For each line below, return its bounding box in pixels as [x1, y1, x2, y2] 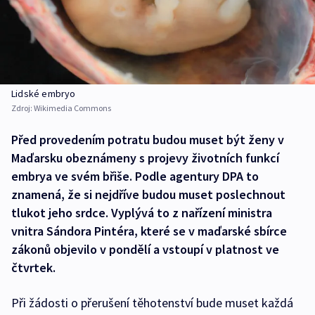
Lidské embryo [11, 87, 76, 101]
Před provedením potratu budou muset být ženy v [11, 131, 284, 148]
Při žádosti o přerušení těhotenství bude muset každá [11, 295, 293, 311]
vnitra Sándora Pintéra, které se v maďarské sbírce [11, 223, 287, 240]
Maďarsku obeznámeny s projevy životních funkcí [11, 150, 279, 167]
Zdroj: [11, 103, 34, 114]
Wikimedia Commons [34, 103, 111, 114]
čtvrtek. [11, 259, 56, 276]
